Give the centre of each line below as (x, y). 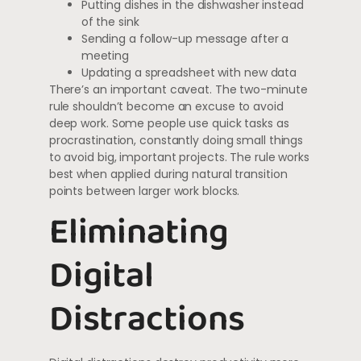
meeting (105, 55)
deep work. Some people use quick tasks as (169, 123)
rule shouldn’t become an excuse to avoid (166, 106)
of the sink (110, 21)
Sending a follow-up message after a (185, 38)
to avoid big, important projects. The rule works (179, 157)
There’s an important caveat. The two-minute (178, 89)
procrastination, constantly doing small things (176, 140)
